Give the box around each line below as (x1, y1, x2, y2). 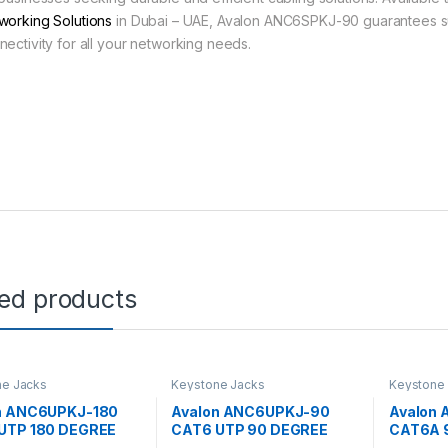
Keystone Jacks (171, 376, 265, 392)
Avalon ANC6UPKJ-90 (171, 403, 330, 421)
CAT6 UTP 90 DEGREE (171, 421, 328, 439)
